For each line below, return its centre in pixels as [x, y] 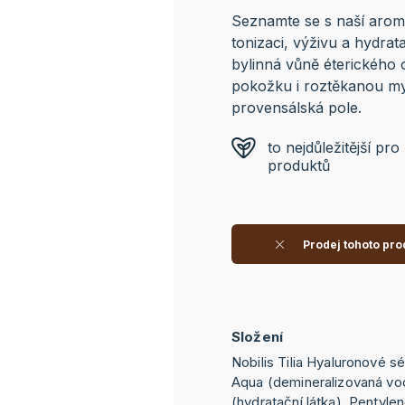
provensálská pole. [299, 107]
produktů [299, 166]
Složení [258, 337]
